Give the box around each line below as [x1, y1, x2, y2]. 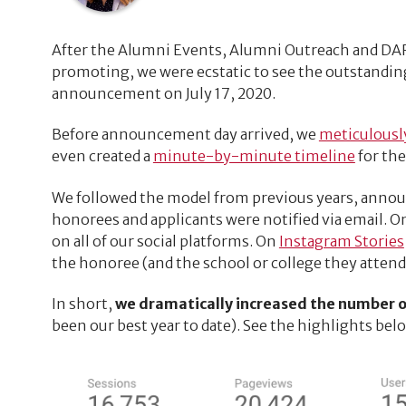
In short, [51, 295, 115, 314]
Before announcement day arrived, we [51, 125, 319, 144]
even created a [51, 147, 153, 166]
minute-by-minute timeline [152, 147, 355, 166]
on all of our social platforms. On [51, 231, 279, 250]
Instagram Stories [278, 231, 404, 250]
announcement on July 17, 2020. [51, 83, 275, 102]
